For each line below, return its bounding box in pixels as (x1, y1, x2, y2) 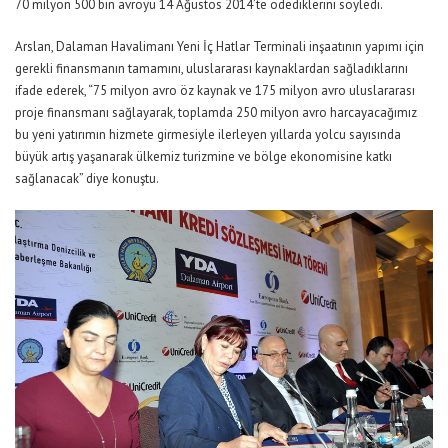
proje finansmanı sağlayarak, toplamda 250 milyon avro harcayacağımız (15, 104, 417, 122)
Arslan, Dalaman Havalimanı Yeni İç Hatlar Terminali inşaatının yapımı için (15, 38, 424, 56)
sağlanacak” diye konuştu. (15, 170, 159, 188)
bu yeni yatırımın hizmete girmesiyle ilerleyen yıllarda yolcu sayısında (15, 126, 401, 144)
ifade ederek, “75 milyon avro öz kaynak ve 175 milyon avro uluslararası (15, 82, 415, 100)
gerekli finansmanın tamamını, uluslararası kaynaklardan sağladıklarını (15, 60, 408, 78)
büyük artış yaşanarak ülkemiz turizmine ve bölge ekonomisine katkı (15, 148, 392, 166)
